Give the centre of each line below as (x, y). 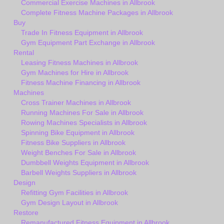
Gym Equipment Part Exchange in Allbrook (88, 43)
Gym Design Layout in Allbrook (69, 203)
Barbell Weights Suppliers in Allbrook (79, 173)
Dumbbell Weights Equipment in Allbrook (85, 163)
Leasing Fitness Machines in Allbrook (79, 63)
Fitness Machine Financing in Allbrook (81, 83)
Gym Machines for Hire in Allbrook (75, 73)
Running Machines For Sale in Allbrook (82, 113)
